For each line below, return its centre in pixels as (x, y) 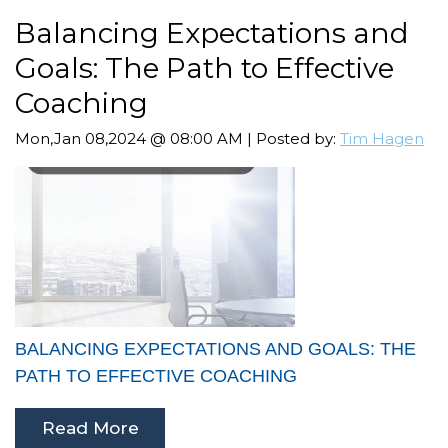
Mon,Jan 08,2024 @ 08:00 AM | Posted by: (177, 139)
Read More (90, 428)
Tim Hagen (382, 139)
